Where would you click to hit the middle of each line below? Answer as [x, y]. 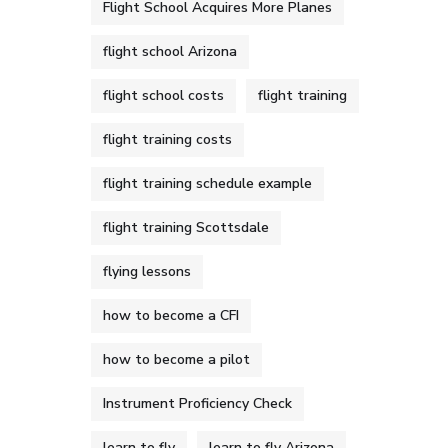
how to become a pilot [176, 359]
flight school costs [163, 95]
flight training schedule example [207, 183]
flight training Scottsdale [186, 227]
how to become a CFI [171, 315]
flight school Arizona [170, 51]
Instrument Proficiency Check [197, 403]
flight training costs [167, 139]
